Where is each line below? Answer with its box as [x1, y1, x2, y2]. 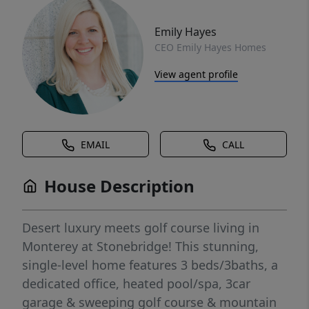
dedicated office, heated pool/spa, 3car [22, 275, 250, 292]
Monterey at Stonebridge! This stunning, [22, 238, 259, 255]
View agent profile [154, 67, 238, 81]
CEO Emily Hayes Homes [154, 40, 266, 54]
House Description [44, 175, 195, 197]
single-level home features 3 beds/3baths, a [22, 257, 278, 273]
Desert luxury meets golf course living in [22, 219, 259, 236]
